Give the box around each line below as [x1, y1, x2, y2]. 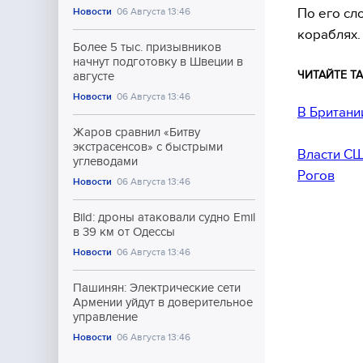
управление [73, 310, 138, 323]
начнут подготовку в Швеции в [73, 55, 243, 68]
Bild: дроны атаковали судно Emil [73, 211, 255, 224]
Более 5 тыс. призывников [73, 41, 221, 53]
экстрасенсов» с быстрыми [73, 140, 223, 153]
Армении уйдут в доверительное [73, 296, 253, 309]
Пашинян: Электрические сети [73, 281, 241, 294]
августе [73, 70, 114, 83]
